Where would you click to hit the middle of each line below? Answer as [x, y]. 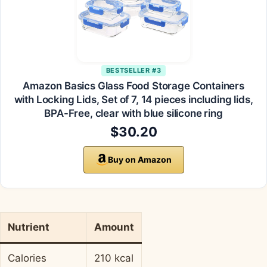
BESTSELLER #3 [133, 71]
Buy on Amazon [139, 160]
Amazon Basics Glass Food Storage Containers [133, 86]
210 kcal [114, 258]
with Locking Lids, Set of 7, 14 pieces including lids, [133, 100]
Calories [27, 258]
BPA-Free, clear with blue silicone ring [133, 114]
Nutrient [29, 227]
